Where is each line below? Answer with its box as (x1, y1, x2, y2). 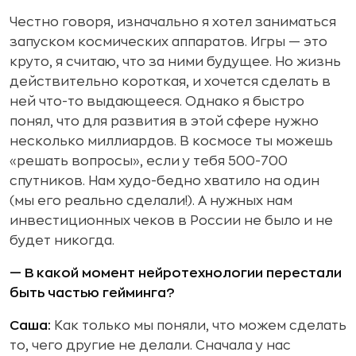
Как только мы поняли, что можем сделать (51, 319, 346, 332)
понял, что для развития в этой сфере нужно (10, 115, 319, 128)
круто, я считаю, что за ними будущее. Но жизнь (10, 56, 341, 68)
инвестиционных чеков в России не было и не (10, 215, 333, 227)
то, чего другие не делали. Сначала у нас (10, 339, 291, 352)
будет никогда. (10, 234, 114, 247)
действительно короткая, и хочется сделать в (10, 75, 331, 88)
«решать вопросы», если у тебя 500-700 (10, 155, 288, 168)
